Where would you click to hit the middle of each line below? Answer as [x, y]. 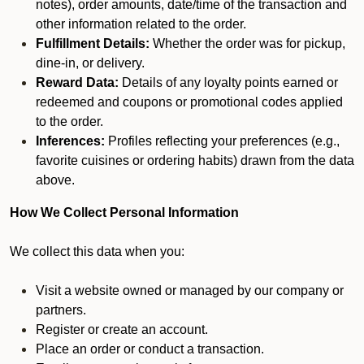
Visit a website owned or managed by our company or [190, 290]
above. [55, 180]
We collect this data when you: [97, 251]
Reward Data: [77, 82]
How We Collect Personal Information [124, 212]
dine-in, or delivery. [90, 63]
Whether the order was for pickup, [247, 43]
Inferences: [70, 141]
